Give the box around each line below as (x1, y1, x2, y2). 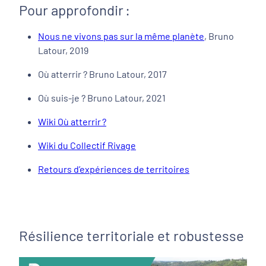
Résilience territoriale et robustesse (19, 226, 244, 244)
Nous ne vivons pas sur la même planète (38, 30, 204, 42)
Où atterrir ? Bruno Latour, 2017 (38, 68, 170, 80)
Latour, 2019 (38, 44, 88, 56)
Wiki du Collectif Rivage (38, 139, 136, 151)
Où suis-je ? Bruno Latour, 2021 (38, 91, 169, 103)
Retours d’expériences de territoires (38, 163, 189, 175)
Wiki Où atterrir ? (38, 115, 106, 127)
